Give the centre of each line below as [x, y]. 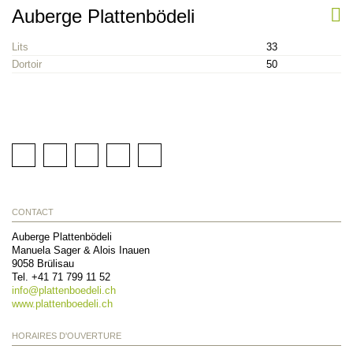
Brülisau [56, 263]
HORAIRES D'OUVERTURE [67, 335]
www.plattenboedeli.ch [62, 303]
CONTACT [33, 212]
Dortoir [27, 64]
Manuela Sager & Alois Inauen [81, 250]
